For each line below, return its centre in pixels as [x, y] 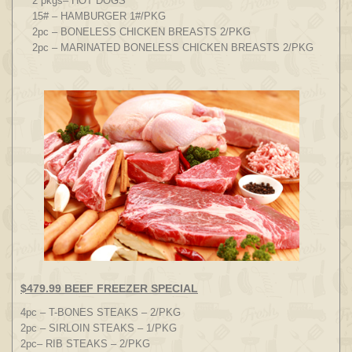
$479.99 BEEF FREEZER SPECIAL [109, 288]
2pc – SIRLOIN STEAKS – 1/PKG [99, 328]
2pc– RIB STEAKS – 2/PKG [85, 343]
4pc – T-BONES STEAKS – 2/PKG [101, 312]
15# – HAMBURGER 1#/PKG [99, 16]
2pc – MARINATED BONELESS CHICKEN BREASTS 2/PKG [173, 48]
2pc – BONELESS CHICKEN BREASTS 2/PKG [141, 32]
